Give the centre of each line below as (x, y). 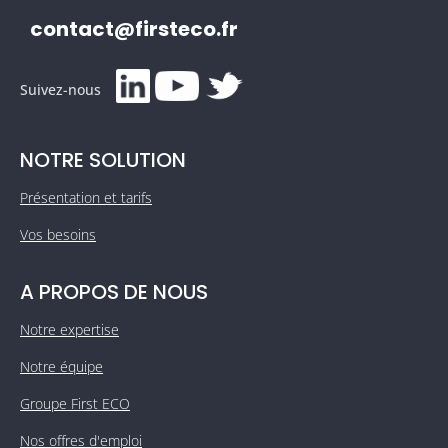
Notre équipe (61, 367)
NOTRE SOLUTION (103, 160)
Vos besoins (58, 235)
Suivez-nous (60, 89)
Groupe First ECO (75, 404)
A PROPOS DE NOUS (114, 292)
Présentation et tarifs (86, 198)
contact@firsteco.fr (134, 29)
